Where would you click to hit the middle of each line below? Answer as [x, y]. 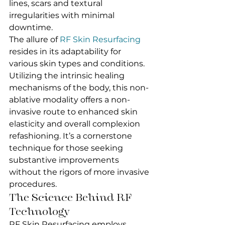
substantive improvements [65, 160]
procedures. [33, 184]
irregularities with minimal [63, 15]
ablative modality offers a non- [70, 100]
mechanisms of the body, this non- [79, 88]
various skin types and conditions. [78, 64]
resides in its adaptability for [66, 51]
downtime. [31, 27]
